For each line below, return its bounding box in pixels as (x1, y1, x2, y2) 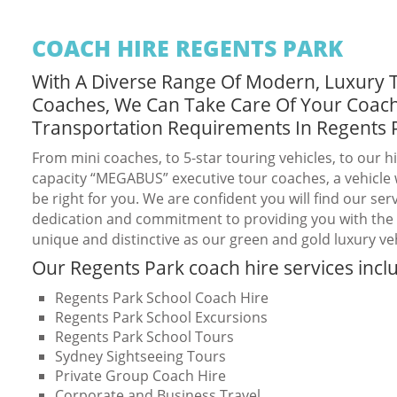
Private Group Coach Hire (55, 365, 226, 385)
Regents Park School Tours (55, 326, 234, 346)
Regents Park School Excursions (55, 307, 268, 327)
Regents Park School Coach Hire (55, 287, 269, 307)
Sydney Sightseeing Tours (55, 346, 226, 366)
